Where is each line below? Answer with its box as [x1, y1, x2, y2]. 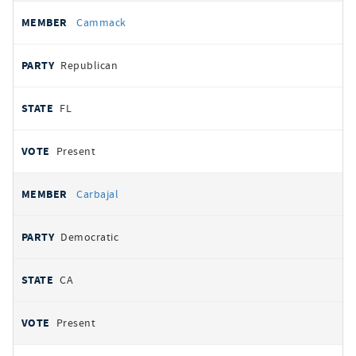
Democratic [60, 230, 119, 244]
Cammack [76, 15, 126, 29]
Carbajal [76, 187, 119, 201]
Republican [60, 58, 118, 72]
